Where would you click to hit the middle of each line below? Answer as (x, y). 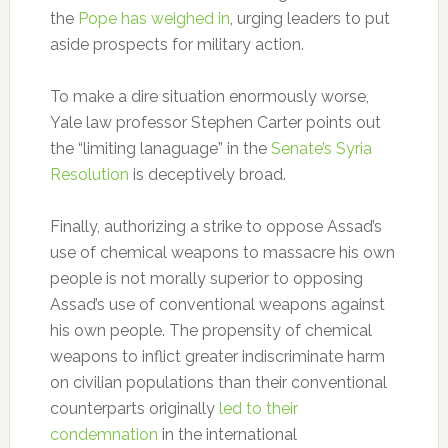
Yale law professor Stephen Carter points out (215, 122)
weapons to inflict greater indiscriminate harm (217, 356)
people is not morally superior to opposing (206, 278)
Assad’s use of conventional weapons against (217, 304)
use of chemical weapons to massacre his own (222, 252)
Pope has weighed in (153, 18)
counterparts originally (134, 408)
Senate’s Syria (321, 148)
